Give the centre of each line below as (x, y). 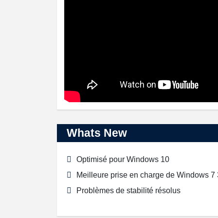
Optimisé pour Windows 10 (123, 160)
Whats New (97, 133)
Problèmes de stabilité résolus (128, 191)
